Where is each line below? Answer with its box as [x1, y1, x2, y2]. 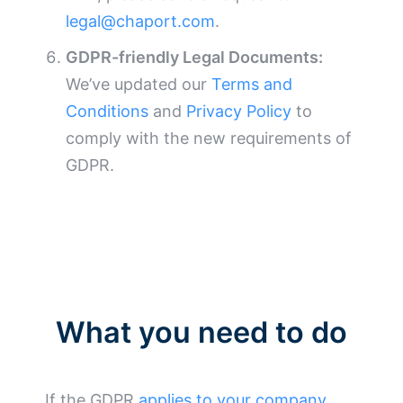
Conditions [66, 102, 149, 121]
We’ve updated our [66, 75, 212, 94]
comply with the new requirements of [66, 129, 353, 148]
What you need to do [56, 315, 347, 351]
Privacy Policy [186, 102, 292, 121]
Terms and [211, 75, 293, 94]
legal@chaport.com [66, 12, 216, 31]
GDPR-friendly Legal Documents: [66, 48, 324, 67]
